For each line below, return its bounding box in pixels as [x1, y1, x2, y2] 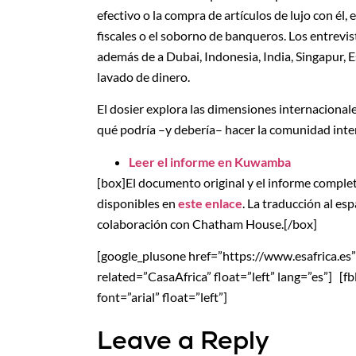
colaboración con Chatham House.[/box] [97, 215, 317, 231]
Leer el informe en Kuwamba [129, 153, 291, 169]
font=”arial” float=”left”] [97, 289, 227, 305]
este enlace [178, 195, 242, 211]
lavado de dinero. [97, 68, 190, 84]
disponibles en [97, 195, 178, 211]
